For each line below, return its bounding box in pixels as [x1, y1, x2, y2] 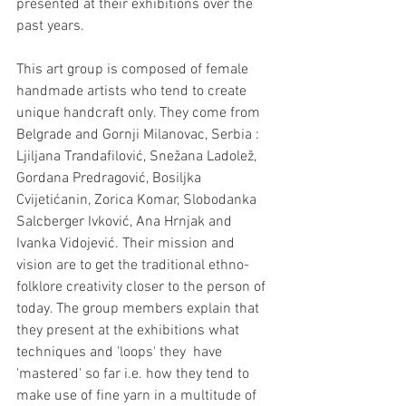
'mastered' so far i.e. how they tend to [16, 364, 253, 383]
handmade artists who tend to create [16, 82, 250, 101]
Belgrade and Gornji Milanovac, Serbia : [16, 125, 263, 144]
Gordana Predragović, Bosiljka [16, 169, 205, 188]
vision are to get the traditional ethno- [16, 256, 249, 275]
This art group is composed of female [16, 60, 252, 79]
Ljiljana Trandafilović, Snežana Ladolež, [16, 147, 260, 166]
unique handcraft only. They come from [16, 103, 264, 122]
